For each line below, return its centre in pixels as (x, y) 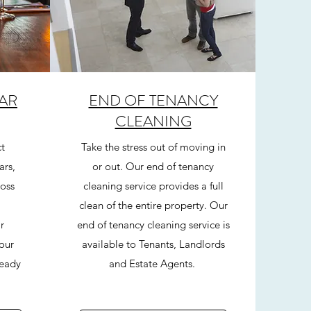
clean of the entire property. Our (153, 205)
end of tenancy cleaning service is (153, 225)
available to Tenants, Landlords (153, 244)
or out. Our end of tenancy (153, 166)
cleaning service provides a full (153, 186)
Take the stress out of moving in (153, 147)
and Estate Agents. (153, 263)
